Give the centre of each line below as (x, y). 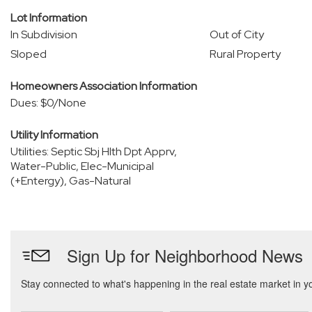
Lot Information (49, 18)
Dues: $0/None (48, 103)
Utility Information (54, 135)
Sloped (29, 54)
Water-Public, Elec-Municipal (82, 166)
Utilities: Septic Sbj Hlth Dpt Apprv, (94, 151)
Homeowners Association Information (104, 86)
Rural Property (245, 54)
